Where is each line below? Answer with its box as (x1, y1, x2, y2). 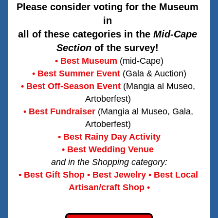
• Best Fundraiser (23, 107, 95, 116)
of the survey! (91, 42, 162, 53)
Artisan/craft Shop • (68, 182, 150, 192)
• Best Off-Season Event (21, 81, 121, 91)
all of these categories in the (18, 29, 153, 39)
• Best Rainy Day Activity (57, 132, 161, 142)
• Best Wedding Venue (62, 145, 154, 154)
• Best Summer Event (32, 69, 120, 78)
